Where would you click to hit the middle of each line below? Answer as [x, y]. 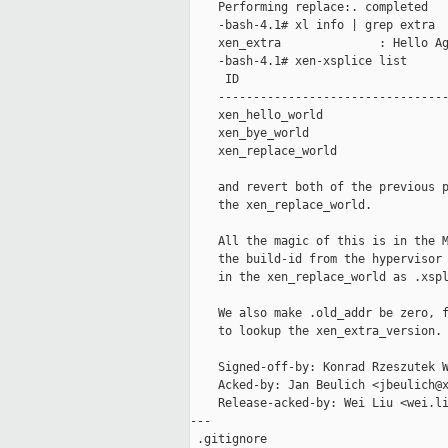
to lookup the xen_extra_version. [316, 331]
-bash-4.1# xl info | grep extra [312, 25]
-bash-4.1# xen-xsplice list [298, 61]
